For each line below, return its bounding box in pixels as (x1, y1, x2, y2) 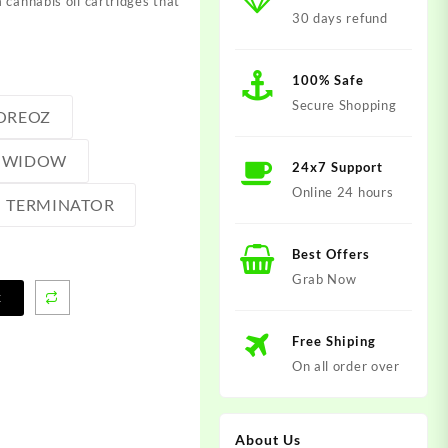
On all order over (291, 357, 400, 374)
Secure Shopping (291, 96, 397, 113)
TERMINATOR (6, 194, 115, 214)
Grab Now (291, 270, 357, 287)
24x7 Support (291, 158, 383, 175)
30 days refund (291, 9, 388, 26)
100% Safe (291, 71, 364, 88)
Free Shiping (291, 332, 376, 349)
